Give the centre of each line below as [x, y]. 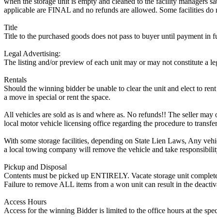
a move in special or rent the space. [57, 97]
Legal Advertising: [32, 53]
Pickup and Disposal [35, 167]
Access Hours [25, 201]
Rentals [15, 79]
